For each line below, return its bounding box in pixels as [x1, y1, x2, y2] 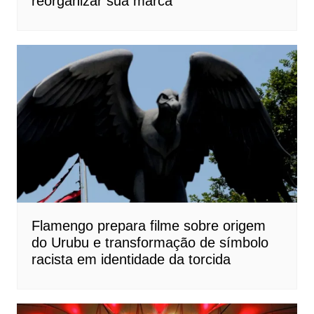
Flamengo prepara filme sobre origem [31, 218, 266, 234]
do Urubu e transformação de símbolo [31, 235, 268, 251]
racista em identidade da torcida [31, 252, 231, 268]
